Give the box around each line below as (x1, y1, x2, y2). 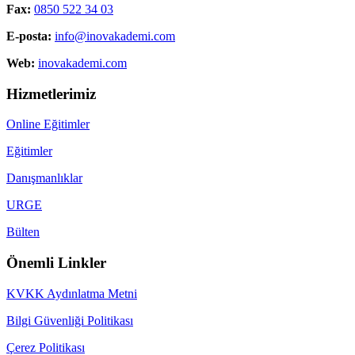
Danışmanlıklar (6, 171, 82, 185)
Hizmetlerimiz (6, 85, 96, 102)
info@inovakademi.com (55, 29, 175, 43)
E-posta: (6, 29, 52, 43)
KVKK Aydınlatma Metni (6, 286, 137, 300)
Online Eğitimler (6, 117, 90, 132)
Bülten (6, 225, 40, 239)
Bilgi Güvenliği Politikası (6, 313, 133, 327)
